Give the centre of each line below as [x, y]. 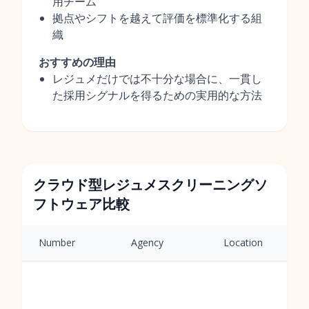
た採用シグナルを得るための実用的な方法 [157, 95]
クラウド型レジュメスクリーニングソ [150, 185]
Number [57, 242]
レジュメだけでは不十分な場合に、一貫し [157, 79]
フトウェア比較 [81, 204]
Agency [147, 242]
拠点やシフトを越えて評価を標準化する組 [157, 18]
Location [243, 242]
